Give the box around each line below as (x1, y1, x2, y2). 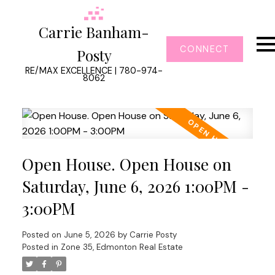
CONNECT (180, 44, 230, 55)
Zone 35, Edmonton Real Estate (60, 241, 183, 252)
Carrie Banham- (39, 22, 150, 42)
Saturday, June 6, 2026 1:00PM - (21, 175, 249, 197)
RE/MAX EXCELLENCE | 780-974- (25, 65, 163, 77)
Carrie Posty (129, 229, 177, 240)
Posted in (21, 241, 58, 252)
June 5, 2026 (63, 229, 115, 240)
